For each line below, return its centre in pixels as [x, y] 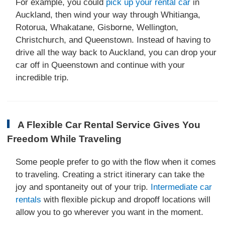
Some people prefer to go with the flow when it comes [116, 162]
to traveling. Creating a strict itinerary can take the [110, 175]
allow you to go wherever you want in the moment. [110, 212]
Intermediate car [182, 187]
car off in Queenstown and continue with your [100, 65]
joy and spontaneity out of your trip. [83, 187]
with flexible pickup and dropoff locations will [126, 200]
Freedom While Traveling [65, 139]
